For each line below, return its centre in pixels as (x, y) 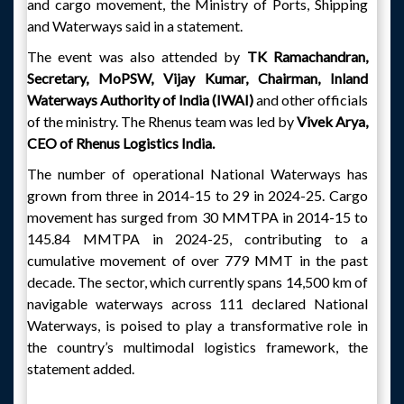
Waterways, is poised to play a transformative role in (197, 325)
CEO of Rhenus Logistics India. (121, 143)
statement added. (81, 368)
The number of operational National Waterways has (197, 174)
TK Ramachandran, (304, 56)
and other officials (312, 100)
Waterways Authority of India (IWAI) (142, 100)
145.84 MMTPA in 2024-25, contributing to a (197, 239)
